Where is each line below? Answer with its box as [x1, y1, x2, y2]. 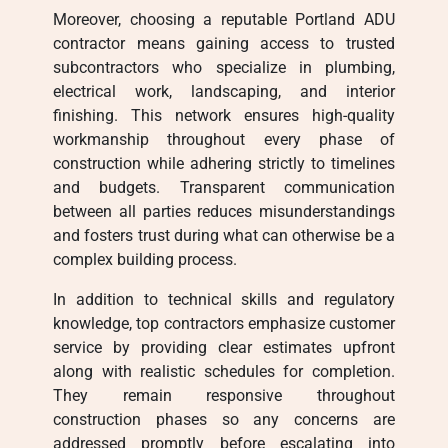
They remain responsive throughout [53, 386, 395, 405]
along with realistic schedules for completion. [53, 362, 395, 381]
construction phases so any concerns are [53, 410, 395, 429]
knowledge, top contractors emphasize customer [53, 314, 395, 333]
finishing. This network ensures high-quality [53, 106, 395, 125]
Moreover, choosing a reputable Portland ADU [53, 10, 395, 29]
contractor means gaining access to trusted [53, 34, 395, 53]
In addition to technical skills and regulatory [53, 290, 395, 309]
